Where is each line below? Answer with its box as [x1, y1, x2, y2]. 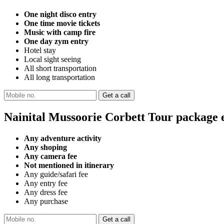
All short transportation [24, 63, 96, 72]
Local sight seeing [24, 54, 81, 63]
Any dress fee [24, 187, 67, 196]
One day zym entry [24, 36, 88, 45]
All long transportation [24, 72, 95, 81]
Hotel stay [24, 45, 56, 54]
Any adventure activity [24, 133, 101, 142]
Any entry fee [24, 178, 67, 187]
